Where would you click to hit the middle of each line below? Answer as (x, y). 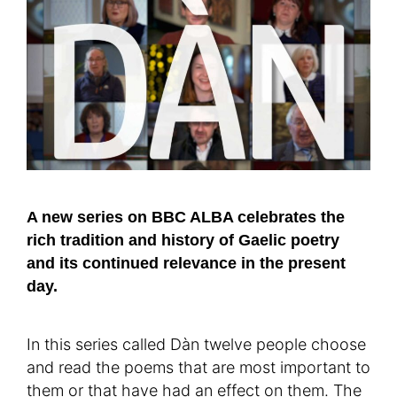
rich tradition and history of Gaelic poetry (183, 241)
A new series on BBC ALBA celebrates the (186, 218)
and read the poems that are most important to (198, 368)
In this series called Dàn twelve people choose (196, 345)
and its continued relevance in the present (186, 264)
